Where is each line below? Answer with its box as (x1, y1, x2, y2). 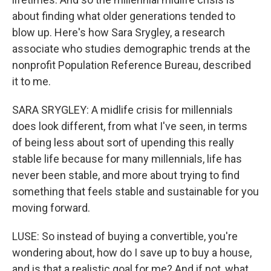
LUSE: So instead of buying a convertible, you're (12, 230, 238, 243)
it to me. (12, 75, 51, 88)
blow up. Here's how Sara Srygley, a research (12, 26, 225, 39)
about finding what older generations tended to (12, 10, 235, 22)
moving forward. (12, 201, 90, 214)
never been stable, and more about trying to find (12, 169, 240, 181)
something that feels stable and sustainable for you (12, 185, 259, 198)
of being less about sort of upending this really (12, 136, 234, 149)
